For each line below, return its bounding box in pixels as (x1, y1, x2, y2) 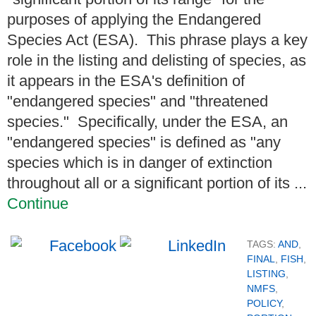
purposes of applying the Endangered (7, 10, 261, 28)
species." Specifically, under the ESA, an (7, 112, 288, 130)
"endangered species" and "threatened (7, 92, 268, 110)
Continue (7, 194, 68, 212)
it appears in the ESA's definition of (7, 71, 245, 90)
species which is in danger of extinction (7, 153, 272, 171)
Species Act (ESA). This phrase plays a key (7, 30, 308, 49)
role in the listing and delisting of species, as (7, 51, 306, 69)
